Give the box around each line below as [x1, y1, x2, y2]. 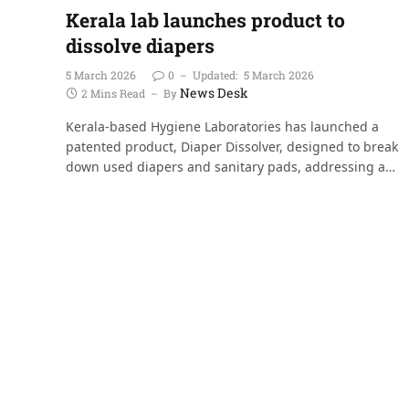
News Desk [180, 83, 248, 101]
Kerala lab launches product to [66, 6, 345, 33]
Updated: [193, 67, 237, 82]
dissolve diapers [66, 32, 215, 58]
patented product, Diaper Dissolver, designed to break [66, 137, 398, 155]
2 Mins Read [81, 85, 145, 100]
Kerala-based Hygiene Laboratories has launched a [66, 117, 379, 135]
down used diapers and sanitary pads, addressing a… [66, 157, 395, 175]
